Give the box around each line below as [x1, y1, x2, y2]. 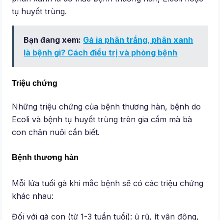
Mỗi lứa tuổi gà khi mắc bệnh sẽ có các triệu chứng [12, 178, 204, 189]
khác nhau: [12, 191, 54, 201]
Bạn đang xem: [24, 35, 83, 45]
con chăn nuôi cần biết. [12, 127, 100, 137]
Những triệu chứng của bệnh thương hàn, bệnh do [12, 101, 201, 111]
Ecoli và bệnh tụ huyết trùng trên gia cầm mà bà [12, 114, 192, 124]
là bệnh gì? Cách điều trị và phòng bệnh [24, 48, 178, 58]
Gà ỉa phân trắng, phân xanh [83, 35, 193, 45]
